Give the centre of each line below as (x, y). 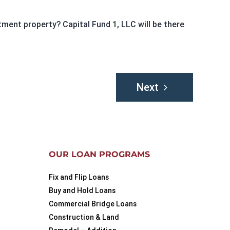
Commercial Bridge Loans (93, 204)
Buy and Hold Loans (82, 190)
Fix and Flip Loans (79, 177)
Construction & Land (84, 217)
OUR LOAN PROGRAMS (100, 154)
